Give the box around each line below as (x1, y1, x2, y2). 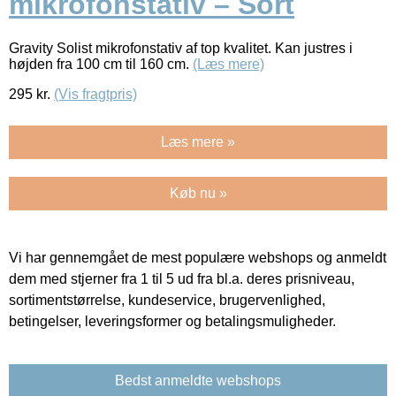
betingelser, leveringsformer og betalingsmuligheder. (9, 313, 336, 329)
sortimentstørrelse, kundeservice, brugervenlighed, (9, 292, 325, 308)
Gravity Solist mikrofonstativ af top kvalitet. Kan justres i (9, 40, 353, 56)
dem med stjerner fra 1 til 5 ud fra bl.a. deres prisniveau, (9, 270, 354, 286)
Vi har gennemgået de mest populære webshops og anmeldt (9, 249, 386, 265)
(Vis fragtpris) (54, 86, 137, 102)
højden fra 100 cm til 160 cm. (9, 56, 193, 72)
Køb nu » (169, 185, 227, 201)
